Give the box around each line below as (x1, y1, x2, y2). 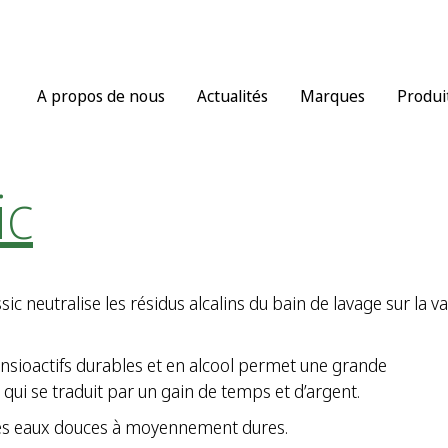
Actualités (197, 85, 268, 107)
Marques (300, 85, 365, 107)
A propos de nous (37, 85, 165, 107)
